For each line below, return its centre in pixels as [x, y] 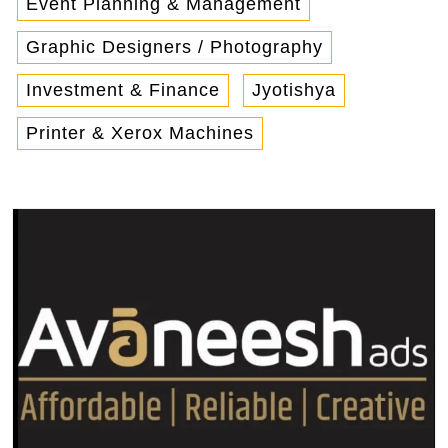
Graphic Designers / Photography [174, 46]
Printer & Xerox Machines [140, 132]
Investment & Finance [123, 89]
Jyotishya [294, 89]
